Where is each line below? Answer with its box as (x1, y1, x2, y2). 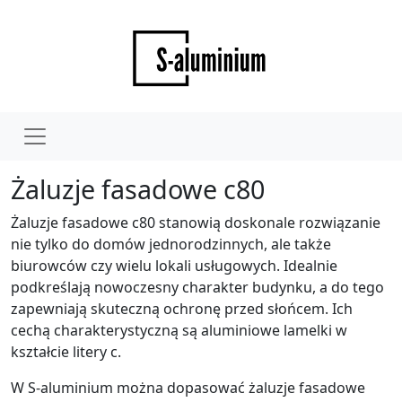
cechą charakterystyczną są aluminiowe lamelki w (11, 319, 347, 340)
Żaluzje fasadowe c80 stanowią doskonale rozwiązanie (11, 212, 380, 232)
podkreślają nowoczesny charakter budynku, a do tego (11, 276, 384, 297)
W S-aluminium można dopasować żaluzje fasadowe (11, 377, 365, 398)
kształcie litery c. (11, 341, 121, 362)
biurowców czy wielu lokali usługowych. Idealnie (11, 255, 337, 275)
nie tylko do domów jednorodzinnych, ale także (11, 233, 331, 254)
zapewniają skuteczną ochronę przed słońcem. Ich (11, 298, 353, 319)
